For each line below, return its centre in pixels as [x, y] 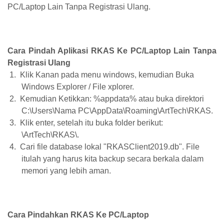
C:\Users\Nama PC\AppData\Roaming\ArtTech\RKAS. [117, 111]
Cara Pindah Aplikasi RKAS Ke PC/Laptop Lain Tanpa [112, 51]
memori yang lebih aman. [66, 171]
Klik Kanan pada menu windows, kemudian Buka [107, 75]
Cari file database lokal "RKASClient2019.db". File [110, 147]
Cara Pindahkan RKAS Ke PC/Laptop [78, 215]
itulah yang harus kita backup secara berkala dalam [113, 159]
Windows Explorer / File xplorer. [78, 87]
